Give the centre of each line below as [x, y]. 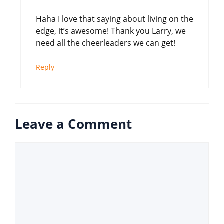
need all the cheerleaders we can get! [106, 43]
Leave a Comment [73, 124]
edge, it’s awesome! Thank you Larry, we [111, 31]
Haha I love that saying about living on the [115, 19]
